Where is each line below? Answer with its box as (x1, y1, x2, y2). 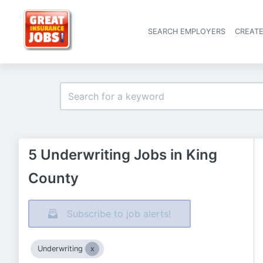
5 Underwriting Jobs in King (28, 146, 217, 163)
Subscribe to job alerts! (67, 208, 171, 220)
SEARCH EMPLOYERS (148, 27, 226, 36)
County (28, 170, 79, 187)
